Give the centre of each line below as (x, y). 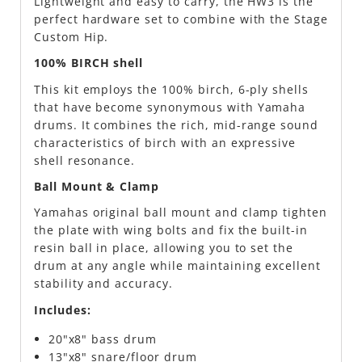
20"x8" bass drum (103, 339)
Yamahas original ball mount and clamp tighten (181, 213)
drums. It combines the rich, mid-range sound (176, 124)
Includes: (62, 309)
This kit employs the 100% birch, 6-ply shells (171, 89)
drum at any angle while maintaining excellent (177, 266)
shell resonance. (84, 160)
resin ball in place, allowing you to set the (164, 248)
